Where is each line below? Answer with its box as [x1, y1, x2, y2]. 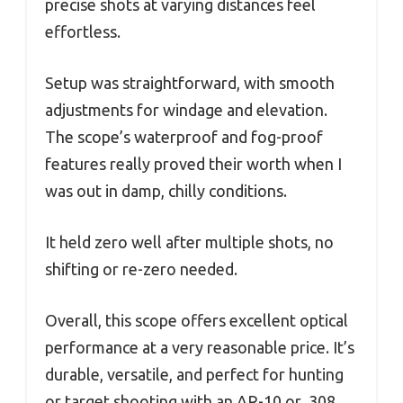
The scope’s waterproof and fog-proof [45, 128, 323, 147]
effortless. [45, 22, 121, 41]
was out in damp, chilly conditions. [45, 182, 287, 201]
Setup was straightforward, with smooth [45, 74, 335, 93]
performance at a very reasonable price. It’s [45, 338, 354, 357]
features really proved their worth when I [45, 155, 342, 174]
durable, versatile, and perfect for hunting [45, 365, 344, 384]
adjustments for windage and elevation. [45, 101, 327, 120]
